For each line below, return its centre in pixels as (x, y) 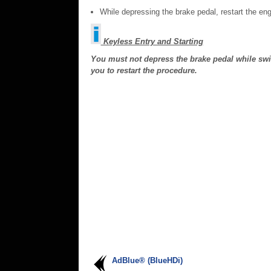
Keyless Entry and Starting (152, 41)
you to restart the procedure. (144, 70)
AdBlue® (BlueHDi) (147, 260)
